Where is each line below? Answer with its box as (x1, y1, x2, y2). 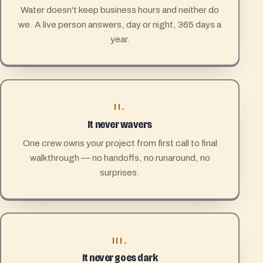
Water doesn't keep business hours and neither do (21, 4, 219, 15)
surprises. (100, 167, 140, 178)
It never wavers (87, 117, 153, 131)
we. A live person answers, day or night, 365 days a (18, 19, 221, 29)
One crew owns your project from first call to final (22, 138, 217, 149)
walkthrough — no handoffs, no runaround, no (29, 153, 210, 163)
